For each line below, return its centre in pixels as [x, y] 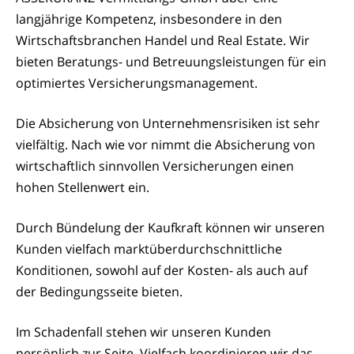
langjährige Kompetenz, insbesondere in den [149, 19]
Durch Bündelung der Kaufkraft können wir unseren [170, 227]
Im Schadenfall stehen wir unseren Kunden [143, 331]
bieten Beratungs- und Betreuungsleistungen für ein [171, 61]
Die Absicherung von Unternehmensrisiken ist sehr [168, 123]
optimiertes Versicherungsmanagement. [137, 83]
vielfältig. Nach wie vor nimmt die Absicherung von [166, 144]
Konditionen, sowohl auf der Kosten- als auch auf [162, 270]
